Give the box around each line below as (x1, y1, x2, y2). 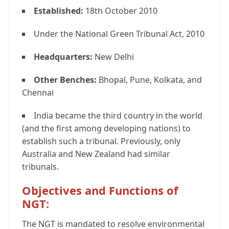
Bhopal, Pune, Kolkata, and (97, 74, 202, 86)
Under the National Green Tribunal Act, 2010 (34, 28, 204, 40)
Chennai (22, 87, 54, 99)
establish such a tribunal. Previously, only (22, 135, 180, 147)
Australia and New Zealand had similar (22, 148, 170, 160)
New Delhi (95, 51, 134, 63)
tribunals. (22, 161, 59, 173)
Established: (34, 5, 85, 17)
